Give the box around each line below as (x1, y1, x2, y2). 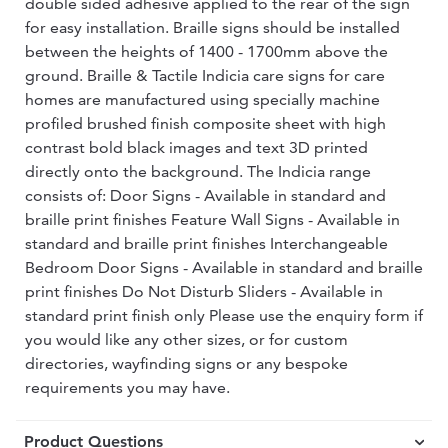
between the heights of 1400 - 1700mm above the (25, 42, 388, 61)
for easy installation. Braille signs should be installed (25, 18, 400, 37)
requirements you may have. (25, 378, 230, 397)
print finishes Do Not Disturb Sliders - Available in (25, 282, 383, 301)
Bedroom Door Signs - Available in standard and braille (25, 258, 423, 277)
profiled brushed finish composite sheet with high (25, 114, 386, 133)
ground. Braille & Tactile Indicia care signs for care (25, 66, 385, 85)
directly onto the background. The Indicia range (25, 162, 371, 181)
